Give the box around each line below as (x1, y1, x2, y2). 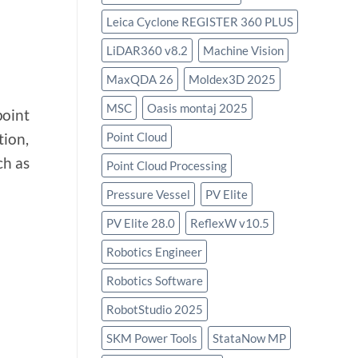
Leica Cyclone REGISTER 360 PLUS (106, 14, 293, 30)
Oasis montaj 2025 (147, 101, 248, 116)
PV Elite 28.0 (106, 216, 175, 231)
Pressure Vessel (106, 187, 190, 202)
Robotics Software (106, 273, 203, 288)
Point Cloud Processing (106, 158, 227, 173)
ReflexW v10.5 (190, 216, 269, 231)
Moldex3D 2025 (189, 72, 276, 87)
